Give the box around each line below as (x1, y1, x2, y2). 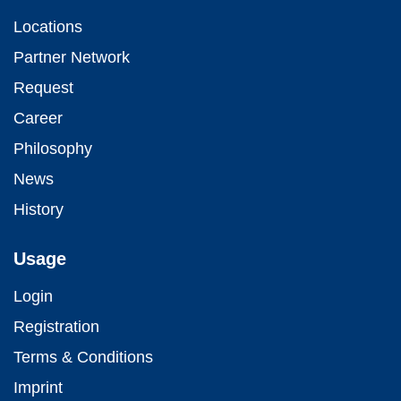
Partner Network (13, 47, 130, 66)
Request (13, 78, 73, 97)
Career (13, 108, 63, 127)
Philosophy (13, 139, 92, 158)
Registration (13, 317, 99, 336)
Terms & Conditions (13, 347, 153, 366)
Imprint (13, 378, 63, 397)
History (13, 200, 64, 218)
